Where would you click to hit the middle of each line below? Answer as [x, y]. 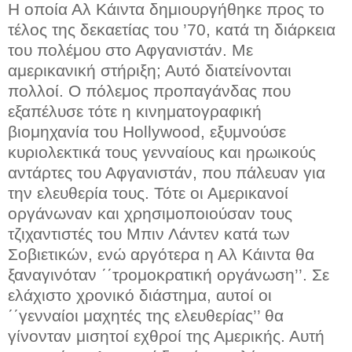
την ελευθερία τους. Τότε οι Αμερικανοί [148, 192]
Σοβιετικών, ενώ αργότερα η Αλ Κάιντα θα [161, 254]
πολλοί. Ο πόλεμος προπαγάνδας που [149, 90]
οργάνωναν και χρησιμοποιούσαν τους [150, 213]
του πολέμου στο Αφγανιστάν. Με [130, 49]
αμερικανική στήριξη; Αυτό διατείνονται [150, 70]
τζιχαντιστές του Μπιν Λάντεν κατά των [149, 233]
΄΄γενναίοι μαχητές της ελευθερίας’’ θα [146, 315]
